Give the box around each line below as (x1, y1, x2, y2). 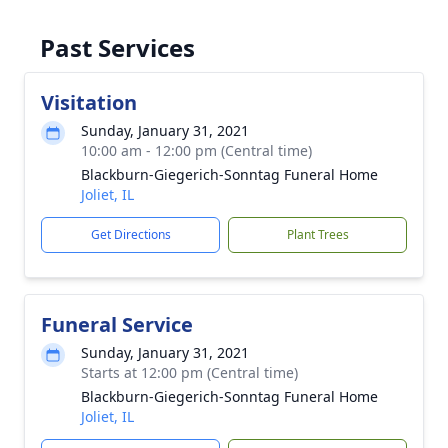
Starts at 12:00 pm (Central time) (81, 363, 298, 382)
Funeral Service (41, 311, 193, 338)
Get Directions (90, 226, 171, 243)
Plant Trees (286, 226, 349, 243)
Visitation (41, 89, 137, 116)
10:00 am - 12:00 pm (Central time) (81, 141, 312, 160)
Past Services (40, 31, 195, 64)
